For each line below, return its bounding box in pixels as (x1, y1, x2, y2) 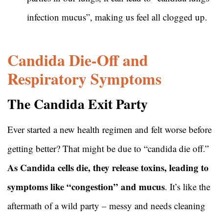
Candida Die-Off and (7, 48, 148, 72)
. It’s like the (165, 180, 210, 193)
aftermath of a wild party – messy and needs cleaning (7, 199, 205, 212)
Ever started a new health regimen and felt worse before (7, 123, 212, 136)
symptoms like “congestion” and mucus (7, 180, 165, 194)
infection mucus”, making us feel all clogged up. (27, 11, 207, 23)
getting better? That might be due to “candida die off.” (7, 142, 209, 155)
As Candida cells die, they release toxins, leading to (7, 161, 209, 175)
